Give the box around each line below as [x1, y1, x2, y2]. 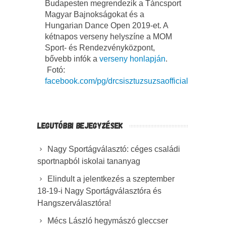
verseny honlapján [99, 54, 165, 63]
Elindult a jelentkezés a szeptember [47, 174, 175, 183]
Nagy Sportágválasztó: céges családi [47, 144, 180, 153]
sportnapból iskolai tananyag [37, 156, 140, 165]
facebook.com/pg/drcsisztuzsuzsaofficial [45, 76, 188, 85]
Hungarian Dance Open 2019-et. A [45, 21, 168, 30]
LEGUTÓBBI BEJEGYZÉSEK [37, 120, 123, 130]
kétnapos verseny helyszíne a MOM [45, 32, 172, 41]
